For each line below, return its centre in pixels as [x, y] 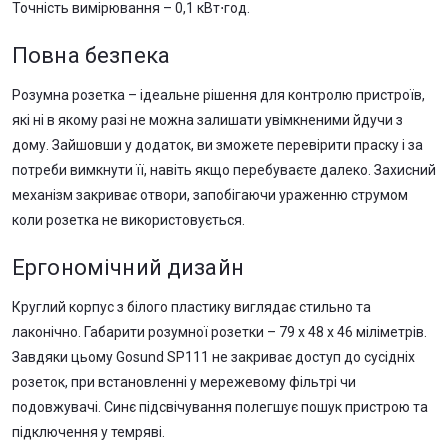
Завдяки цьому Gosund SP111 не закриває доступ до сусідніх [213, 357]
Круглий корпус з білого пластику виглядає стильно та [191, 307]
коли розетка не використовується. [128, 220]
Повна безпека [91, 56]
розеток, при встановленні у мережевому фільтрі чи [184, 382]
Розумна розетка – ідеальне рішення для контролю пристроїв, [218, 95]
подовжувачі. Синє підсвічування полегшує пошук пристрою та [220, 407]
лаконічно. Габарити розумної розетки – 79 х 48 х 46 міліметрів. [219, 332]
